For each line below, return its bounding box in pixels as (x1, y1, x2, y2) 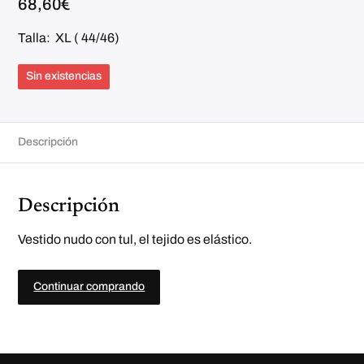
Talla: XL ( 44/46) (18, 31, 120, 45)
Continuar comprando (33, 280, 145, 293)
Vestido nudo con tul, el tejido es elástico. (18, 232, 253, 247)
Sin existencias (26, 70, 102, 83)
